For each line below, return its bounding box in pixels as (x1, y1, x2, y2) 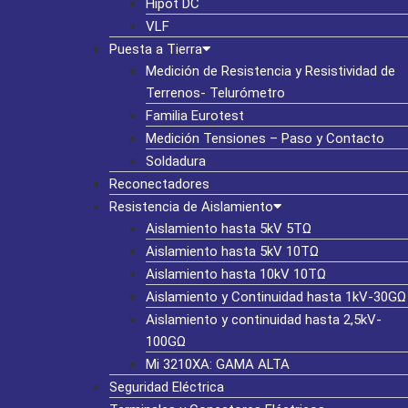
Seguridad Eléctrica (109, 379, 224, 395)
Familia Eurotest (146, 107, 244, 124)
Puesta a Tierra (109, 41, 202, 57)
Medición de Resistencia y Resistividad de (146, 63, 395, 79)
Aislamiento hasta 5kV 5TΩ (146, 220, 311, 237)
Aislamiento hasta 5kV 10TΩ (146, 243, 319, 260)
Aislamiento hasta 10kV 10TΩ (146, 266, 326, 282)
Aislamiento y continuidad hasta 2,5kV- (146, 311, 382, 328)
